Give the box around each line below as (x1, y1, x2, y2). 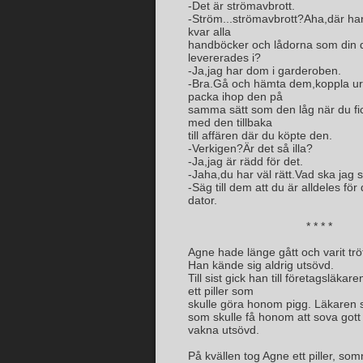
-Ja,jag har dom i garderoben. (188, 64, 341, 77)
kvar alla (188, 25, 231, 38)
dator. (188, 194, 217, 207)
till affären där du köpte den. (188, 129, 332, 142)
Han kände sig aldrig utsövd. (188, 258, 334, 271)
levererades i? (188, 51, 261, 64)
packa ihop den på (188, 90, 283, 103)
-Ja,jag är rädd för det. (188, 155, 303, 168)
